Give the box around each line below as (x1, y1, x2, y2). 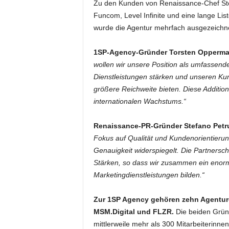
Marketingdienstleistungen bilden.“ (93, 171, 204, 179)
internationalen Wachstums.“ (93, 97, 186, 105)
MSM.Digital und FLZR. (93, 208, 174, 216)
